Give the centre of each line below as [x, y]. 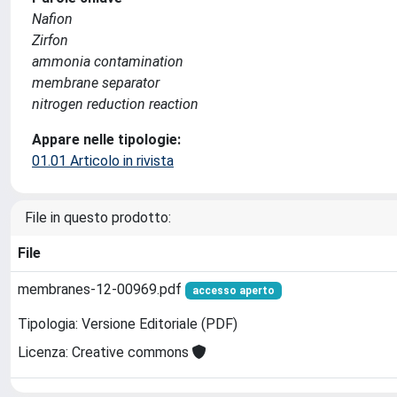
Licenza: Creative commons [105, 353]
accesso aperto [233, 290]
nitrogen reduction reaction [115, 104]
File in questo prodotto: [98, 217]
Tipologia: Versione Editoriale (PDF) [128, 324]
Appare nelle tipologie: [106, 139]
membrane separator [96, 82]
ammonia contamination [108, 61]
